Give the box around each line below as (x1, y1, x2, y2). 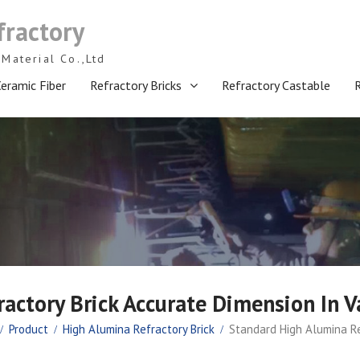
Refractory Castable (222, 77, 330, 93)
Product (9, 321, 48, 337)
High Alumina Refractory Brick (63, 321, 215, 337)
